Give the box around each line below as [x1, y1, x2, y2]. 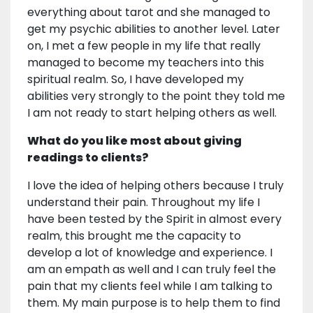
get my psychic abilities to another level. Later [27, 21, 280, 38]
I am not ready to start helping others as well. [27, 105, 277, 122]
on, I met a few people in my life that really [27, 38, 261, 54]
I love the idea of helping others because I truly [27, 177, 284, 194]
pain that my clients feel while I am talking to [27, 278, 272, 295]
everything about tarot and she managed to [27, 4, 270, 21]
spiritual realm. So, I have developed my [27, 71, 244, 88]
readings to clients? [27, 150, 149, 166]
